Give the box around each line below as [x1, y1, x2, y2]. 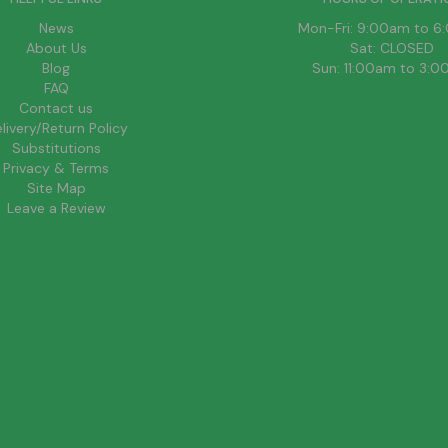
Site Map [26, 179, 86, 197]
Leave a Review [6, 199, 106, 217]
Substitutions [11, 139, 101, 157]
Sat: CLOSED [350, 39, 434, 57]
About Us [25, 39, 87, 57]
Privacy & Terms [3, 159, 109, 177]
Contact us [19, 99, 93, 117]
